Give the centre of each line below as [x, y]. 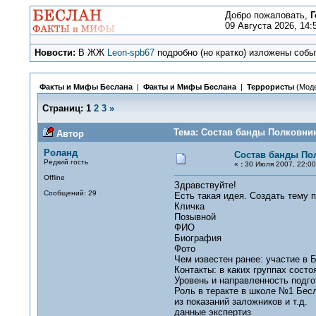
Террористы [270, 87]
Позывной [195, 217]
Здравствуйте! [205, 185]
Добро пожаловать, [267, 15]
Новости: [55, 53]
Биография [197, 238]
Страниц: [62, 108]
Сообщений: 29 [70, 193]
